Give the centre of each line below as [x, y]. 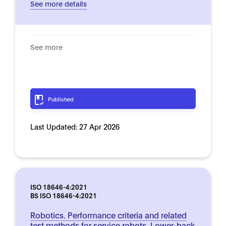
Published [61, 99]
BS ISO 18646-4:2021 [64, 195]
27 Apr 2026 [99, 126]
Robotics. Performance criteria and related [108, 215]
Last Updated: [55, 126]
